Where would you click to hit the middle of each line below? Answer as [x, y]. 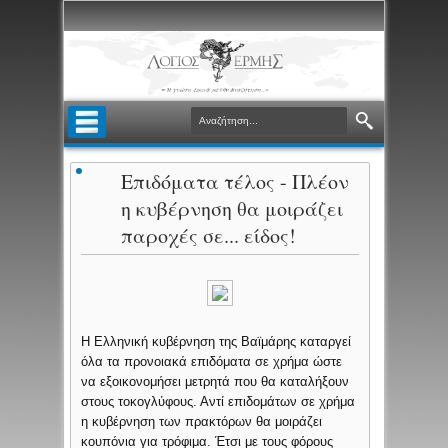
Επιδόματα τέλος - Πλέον [235, 182]
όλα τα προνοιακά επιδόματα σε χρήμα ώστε [212, 362]
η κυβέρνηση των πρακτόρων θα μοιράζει [202, 422]
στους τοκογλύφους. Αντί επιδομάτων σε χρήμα [218, 402]
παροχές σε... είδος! [209, 236]
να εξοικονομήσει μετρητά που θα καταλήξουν [215, 382]
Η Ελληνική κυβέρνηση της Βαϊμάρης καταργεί [216, 342]
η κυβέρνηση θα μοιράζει [232, 209]
